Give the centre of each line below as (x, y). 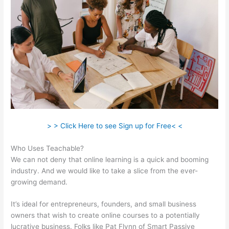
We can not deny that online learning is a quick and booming (110, 159)
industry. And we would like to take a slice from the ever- (105, 170)
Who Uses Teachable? (48, 148)
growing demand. (39, 182)
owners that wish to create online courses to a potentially (106, 215)
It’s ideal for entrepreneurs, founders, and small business (104, 204)
